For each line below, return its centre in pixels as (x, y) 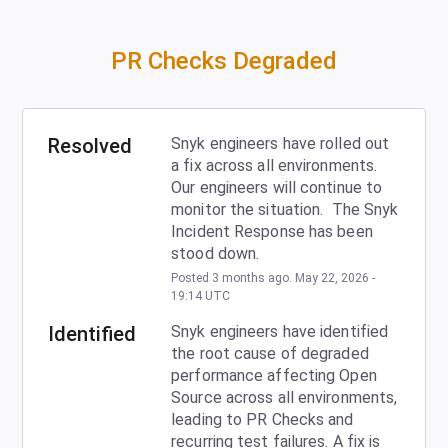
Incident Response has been (272, 231)
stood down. (215, 253)
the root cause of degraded (270, 353)
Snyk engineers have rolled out (280, 143)
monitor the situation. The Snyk (285, 209)
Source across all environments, (284, 397)
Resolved (90, 145)
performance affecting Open (274, 375)
